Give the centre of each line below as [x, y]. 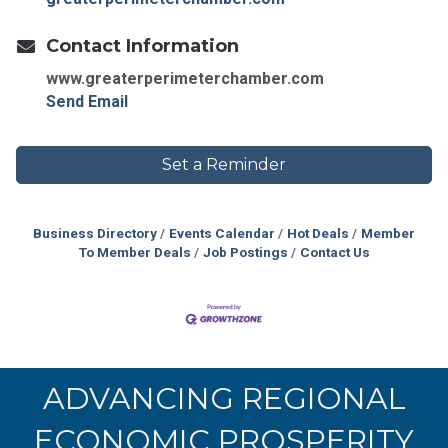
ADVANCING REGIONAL [224, 399]
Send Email [87, 101]
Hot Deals [318, 232]
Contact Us [334, 251]
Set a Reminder [224, 164]
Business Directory [95, 232]
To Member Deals [134, 251]
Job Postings [245, 251]
